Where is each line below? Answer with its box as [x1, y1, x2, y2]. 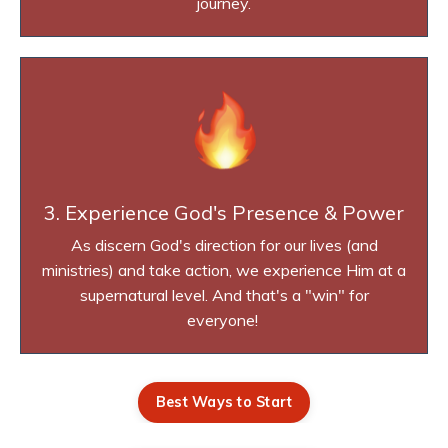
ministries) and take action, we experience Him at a [42, 259, 406, 280]
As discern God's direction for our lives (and [70, 234, 378, 255]
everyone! [186, 309, 262, 330]
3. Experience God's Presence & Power [44, 199, 404, 225]
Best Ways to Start [155, 392, 293, 411]
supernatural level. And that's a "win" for [79, 284, 369, 305]
